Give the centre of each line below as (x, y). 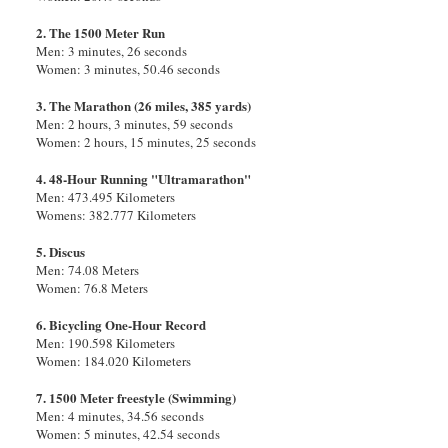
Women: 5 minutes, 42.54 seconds (128, 434)
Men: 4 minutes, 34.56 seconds (120, 416)
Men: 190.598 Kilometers (106, 343)
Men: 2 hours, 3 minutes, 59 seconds (135, 124)
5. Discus (61, 252)
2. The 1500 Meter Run (101, 33)
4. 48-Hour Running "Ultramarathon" (144, 179)
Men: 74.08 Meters (88, 270)
